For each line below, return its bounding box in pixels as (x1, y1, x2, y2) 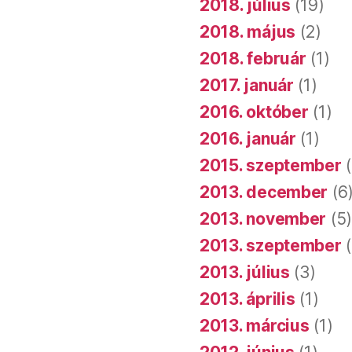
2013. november (200, 208, 327, 229)
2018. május (200, 21, 296, 42)
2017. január (200, 75, 294, 95)
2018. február (200, 48, 306, 68)
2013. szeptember (200, 235, 342, 255)
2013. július (200, 262, 290, 282)
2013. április (200, 288, 295, 309)
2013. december (200, 181, 328, 202)
